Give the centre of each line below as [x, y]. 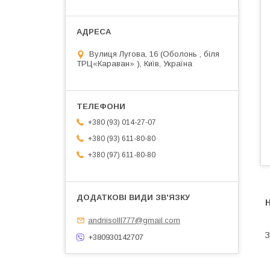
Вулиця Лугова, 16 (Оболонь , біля [154, 54]
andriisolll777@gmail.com [134, 220]
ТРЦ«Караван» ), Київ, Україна [134, 64]
